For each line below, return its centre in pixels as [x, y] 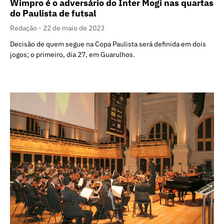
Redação [24, 28]
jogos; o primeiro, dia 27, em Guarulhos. [72, 54]
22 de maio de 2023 [74, 28]
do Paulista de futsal [53, 13]
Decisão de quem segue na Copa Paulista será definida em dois [108, 44]
